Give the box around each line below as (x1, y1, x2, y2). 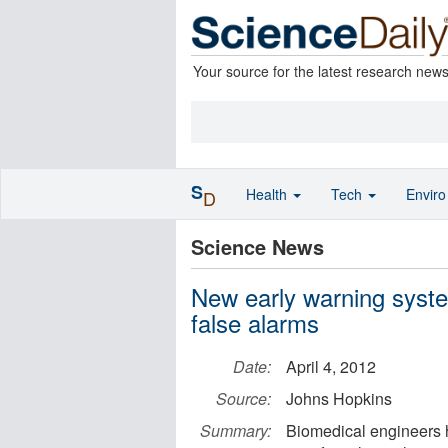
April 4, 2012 (286, 355, 376, 378)
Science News (191, 232, 324, 261)
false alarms (191, 305, 319, 340)
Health (246, 184, 291, 204)
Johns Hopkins (286, 387, 392, 410)
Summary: (200, 419, 271, 442)
